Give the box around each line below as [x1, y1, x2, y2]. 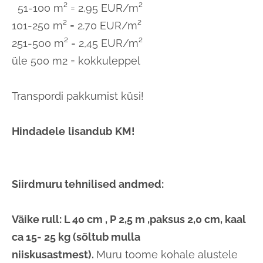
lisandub [68, 125, 112, 138]
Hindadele [12, 125, 65, 138]
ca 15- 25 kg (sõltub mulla [12, 231, 140, 244]
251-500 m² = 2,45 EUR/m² [12, 37, 143, 50]
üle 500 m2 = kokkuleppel [12, 55, 140, 68]
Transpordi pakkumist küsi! [12, 90, 147, 103]
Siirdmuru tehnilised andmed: [12, 178, 164, 191]
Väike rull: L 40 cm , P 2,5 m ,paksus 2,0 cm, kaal [12, 213, 246, 226]
